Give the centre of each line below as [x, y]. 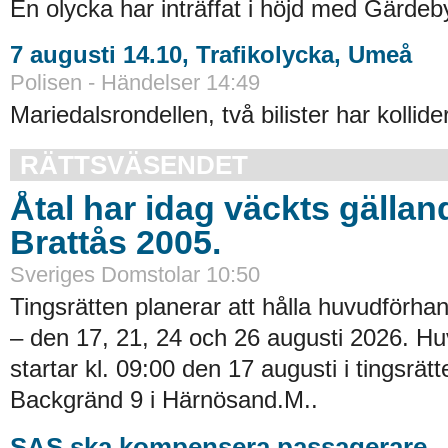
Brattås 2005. [115, 242]
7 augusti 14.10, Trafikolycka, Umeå [211, 55]
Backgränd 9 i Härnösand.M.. [164, 400]
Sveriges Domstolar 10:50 [135, 275]
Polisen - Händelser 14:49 [135, 83]
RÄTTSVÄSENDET [134, 165]
